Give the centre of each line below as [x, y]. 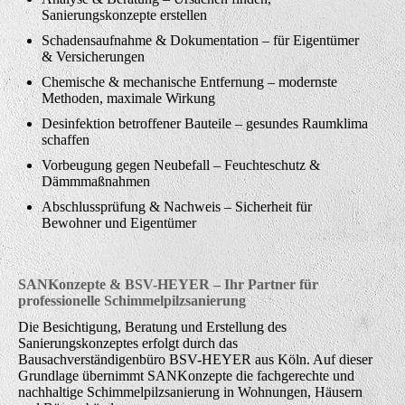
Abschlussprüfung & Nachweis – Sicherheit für [177, 206]
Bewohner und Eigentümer [119, 222]
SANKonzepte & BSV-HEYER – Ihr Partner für [168, 284]
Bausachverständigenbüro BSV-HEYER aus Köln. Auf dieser [195, 359]
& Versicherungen [93, 56]
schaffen [66, 139]
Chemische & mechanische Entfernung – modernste [189, 81]
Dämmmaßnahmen [96, 181]
